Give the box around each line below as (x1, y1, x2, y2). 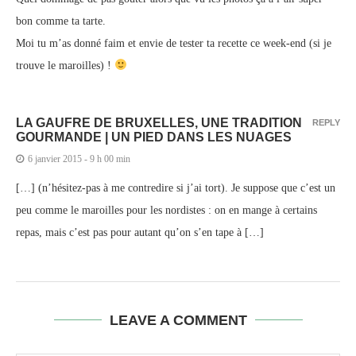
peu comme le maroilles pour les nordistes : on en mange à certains (16, 203, 317, 216)
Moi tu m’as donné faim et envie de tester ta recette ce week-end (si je (16, 37, 331, 49)
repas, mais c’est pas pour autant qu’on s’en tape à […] (16, 226, 264, 238)
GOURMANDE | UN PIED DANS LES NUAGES (16, 130, 292, 144)
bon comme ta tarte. (16, 14, 106, 27)
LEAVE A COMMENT (109, 311, 247, 328)
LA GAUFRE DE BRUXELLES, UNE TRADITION (16, 115, 302, 130)
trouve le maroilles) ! (16, 59, 114, 72)
